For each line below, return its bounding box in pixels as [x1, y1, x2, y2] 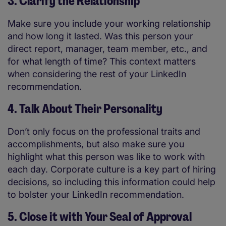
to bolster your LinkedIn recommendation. [8, 189, 184, 200]
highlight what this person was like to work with [8, 151, 205, 162]
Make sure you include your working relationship [8, 18, 211, 29]
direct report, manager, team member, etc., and [8, 43, 207, 54]
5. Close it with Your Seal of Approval [8, 209, 192, 225]
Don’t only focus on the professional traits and [8, 126, 200, 137]
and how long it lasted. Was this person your [8, 31, 193, 42]
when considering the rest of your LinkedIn [8, 69, 186, 80]
